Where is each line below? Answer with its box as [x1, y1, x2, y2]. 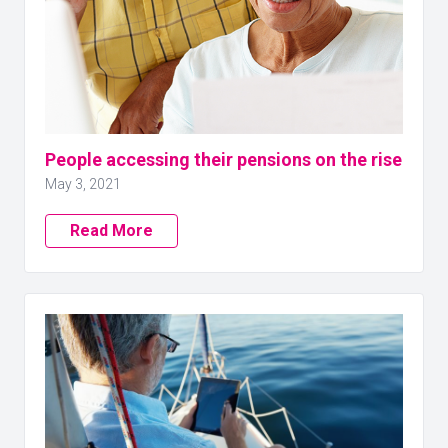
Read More [70, 221, 153, 240]
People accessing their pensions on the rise [45, 149, 402, 170]
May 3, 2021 [45, 176, 121, 192]
